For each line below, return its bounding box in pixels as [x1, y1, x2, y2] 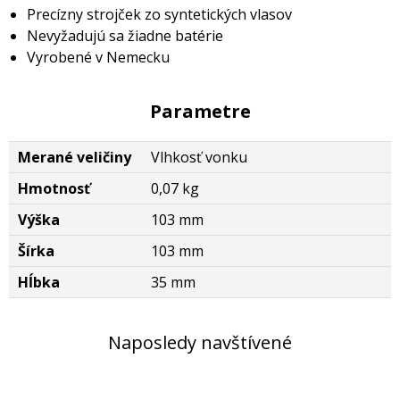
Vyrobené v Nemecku [27, 47, 170, 67]
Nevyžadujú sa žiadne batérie [27, 26, 223, 46]
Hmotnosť [18, 179, 90, 198]
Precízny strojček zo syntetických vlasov [27, 4, 292, 24]
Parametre [149, 99, 251, 123]
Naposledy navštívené [108, 330, 292, 354]
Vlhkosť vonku [151, 147, 247, 167]
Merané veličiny [18, 147, 131, 167]
